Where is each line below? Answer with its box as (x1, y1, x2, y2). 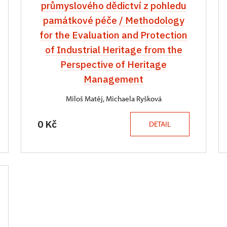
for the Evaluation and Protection (40, 29, 187, 41)
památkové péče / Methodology (43, 14, 184, 26)
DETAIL (149, 119, 171, 129)
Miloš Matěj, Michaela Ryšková (65, 94, 162, 103)
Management (84, 73, 143, 85)
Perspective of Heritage (60, 58, 167, 70)
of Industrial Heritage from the (45, 44, 182, 56)
